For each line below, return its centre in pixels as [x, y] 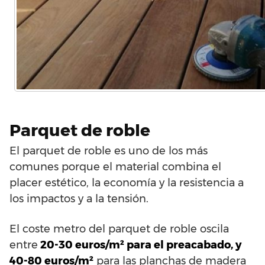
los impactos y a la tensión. [79, 198]
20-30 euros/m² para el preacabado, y [140, 245]
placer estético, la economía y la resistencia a [127, 182]
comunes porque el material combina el [115, 167]
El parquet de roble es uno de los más [109, 151]
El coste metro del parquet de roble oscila [119, 229]
